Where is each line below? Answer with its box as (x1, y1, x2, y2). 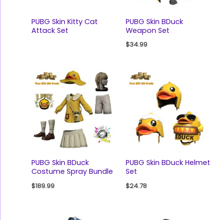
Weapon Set (125, 25, 169, 35)
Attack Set (31, 25, 68, 35)
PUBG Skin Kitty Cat (31, 16, 98, 27)
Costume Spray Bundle (31, 166, 113, 177)
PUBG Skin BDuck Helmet (125, 158, 210, 168)
